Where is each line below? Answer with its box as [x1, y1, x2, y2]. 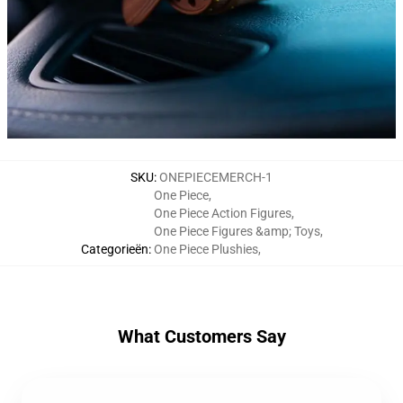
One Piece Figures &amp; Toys [153, 224, 320, 239]
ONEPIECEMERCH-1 [159, 170, 273, 185]
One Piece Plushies [153, 242, 258, 257]
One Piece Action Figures [153, 206, 291, 221]
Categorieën [80, 242, 148, 257]
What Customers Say [117, 326, 286, 348]
